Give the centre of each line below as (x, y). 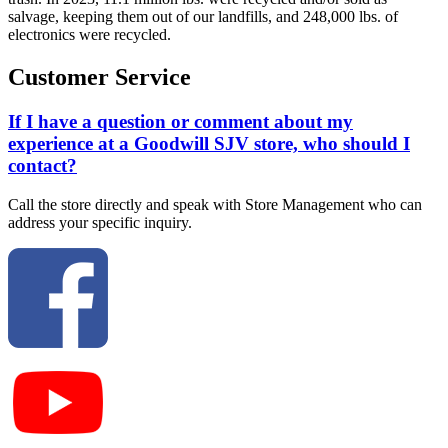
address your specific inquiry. (100, 222)
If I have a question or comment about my (180, 121)
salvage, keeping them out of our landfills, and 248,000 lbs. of (203, 17)
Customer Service (99, 77)
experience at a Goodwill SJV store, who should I (209, 143)
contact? (42, 165)
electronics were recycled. (89, 35)
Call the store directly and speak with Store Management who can (215, 204)
